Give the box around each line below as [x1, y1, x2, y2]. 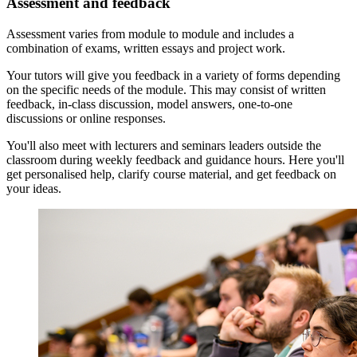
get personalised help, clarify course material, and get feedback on [6, 167, 336, 181]
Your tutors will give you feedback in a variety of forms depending [6, 69, 340, 82]
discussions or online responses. [6, 112, 166, 125]
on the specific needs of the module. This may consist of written [6, 83, 326, 96]
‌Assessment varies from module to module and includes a [6, 27, 294, 41]
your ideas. [6, 182, 61, 195]
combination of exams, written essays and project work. [6, 41, 285, 55]
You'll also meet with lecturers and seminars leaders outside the [6, 139, 321, 152]
